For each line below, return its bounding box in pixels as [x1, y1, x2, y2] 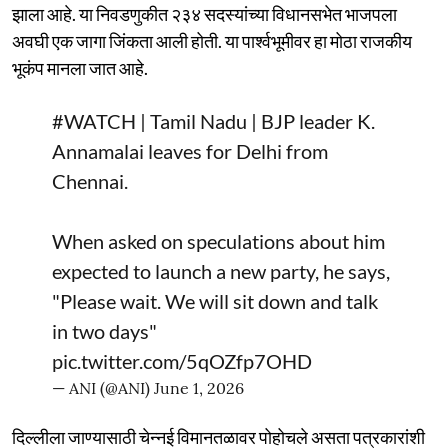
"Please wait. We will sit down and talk [52, 288, 378, 313]
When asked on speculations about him [52, 228, 385, 253]
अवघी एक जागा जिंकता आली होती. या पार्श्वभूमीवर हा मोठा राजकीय [12, 29, 412, 52]
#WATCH [52, 108, 136, 133]
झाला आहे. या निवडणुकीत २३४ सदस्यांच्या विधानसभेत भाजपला [12, 2, 397, 25]
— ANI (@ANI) [52, 377, 154, 398]
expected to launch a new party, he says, [52, 258, 390, 283]
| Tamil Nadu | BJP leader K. [136, 108, 375, 133]
